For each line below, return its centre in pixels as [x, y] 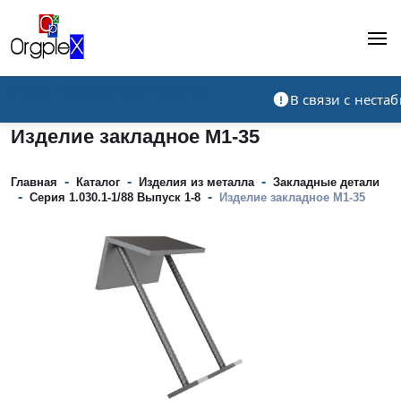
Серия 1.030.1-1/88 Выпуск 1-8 [115, 198]
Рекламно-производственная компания [111, 93]
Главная [34, 183]
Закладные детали [326, 183]
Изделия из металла [196, 183]
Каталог [98, 183]
